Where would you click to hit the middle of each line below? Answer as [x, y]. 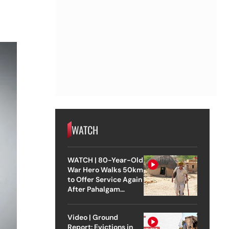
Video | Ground [93, 217]
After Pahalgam [94, 189]
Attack [79, 199]
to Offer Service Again [105, 179]
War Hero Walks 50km [105, 169]
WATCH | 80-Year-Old [105, 160]
